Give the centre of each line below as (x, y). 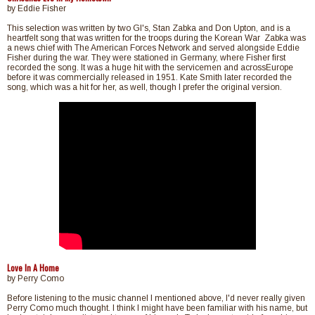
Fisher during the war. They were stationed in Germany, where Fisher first (146, 58)
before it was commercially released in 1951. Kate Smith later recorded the (149, 78)
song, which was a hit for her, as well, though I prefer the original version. (144, 88)
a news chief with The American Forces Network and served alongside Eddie (153, 48)
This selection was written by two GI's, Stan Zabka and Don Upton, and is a (149, 28)
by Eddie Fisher (37, 9)
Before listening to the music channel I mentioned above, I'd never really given (156, 298)
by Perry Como (36, 279)
